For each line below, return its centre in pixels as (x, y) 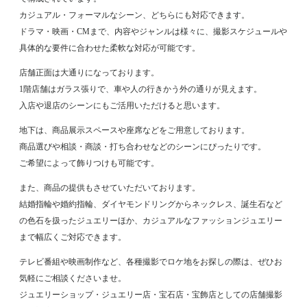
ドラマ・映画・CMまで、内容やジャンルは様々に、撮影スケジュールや (153, 32)
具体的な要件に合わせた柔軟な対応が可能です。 (110, 48)
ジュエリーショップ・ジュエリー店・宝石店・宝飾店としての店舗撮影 (151, 295)
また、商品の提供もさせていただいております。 (110, 188)
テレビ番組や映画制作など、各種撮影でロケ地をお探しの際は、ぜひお (151, 262)
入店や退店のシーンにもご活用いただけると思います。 (122, 106)
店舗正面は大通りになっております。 (89, 73)
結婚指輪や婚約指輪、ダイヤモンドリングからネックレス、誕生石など (151, 205)
